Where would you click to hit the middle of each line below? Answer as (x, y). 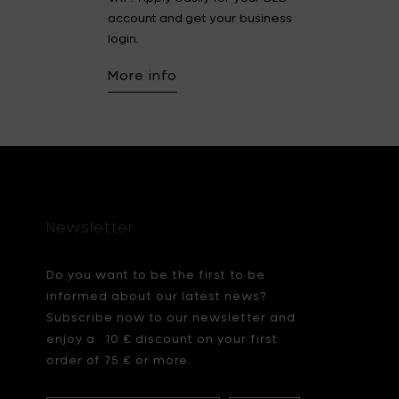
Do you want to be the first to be (155, 274)
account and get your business (200, 18)
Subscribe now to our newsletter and (171, 317)
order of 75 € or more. (118, 360)
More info (143, 75)
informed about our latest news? (156, 296)
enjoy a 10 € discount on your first (162, 338)
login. (124, 38)
